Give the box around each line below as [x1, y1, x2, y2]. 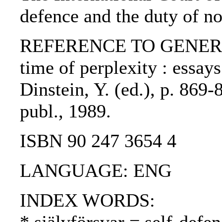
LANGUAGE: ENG [20, 160, 171, 181]
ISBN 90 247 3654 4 [20, 130, 176, 152]
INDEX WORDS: [20, 190, 155, 211]
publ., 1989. [20, 101, 111, 122]
